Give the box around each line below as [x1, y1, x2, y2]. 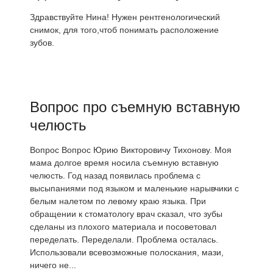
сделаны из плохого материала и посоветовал [30, 222, 216, 232]
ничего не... [30, 260, 76, 271]
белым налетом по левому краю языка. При [30, 196, 206, 207]
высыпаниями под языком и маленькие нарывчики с [30, 183, 239, 194]
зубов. [30, 38, 54, 48]
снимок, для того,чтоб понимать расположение [30, 25, 219, 35]
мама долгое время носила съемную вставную [30, 158, 219, 168]
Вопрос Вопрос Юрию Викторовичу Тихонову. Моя [30, 145, 232, 155]
